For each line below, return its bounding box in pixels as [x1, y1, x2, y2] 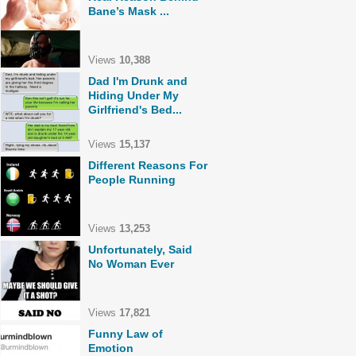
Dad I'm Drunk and [88, 75, 188, 87]
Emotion [88, 342, 133, 354]
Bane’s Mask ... [88, 5, 169, 17]
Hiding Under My [88, 89, 179, 102]
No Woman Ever [88, 257, 174, 270]
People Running [88, 173, 176, 186]
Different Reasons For [88, 159, 207, 172]
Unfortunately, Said [88, 243, 192, 256]
